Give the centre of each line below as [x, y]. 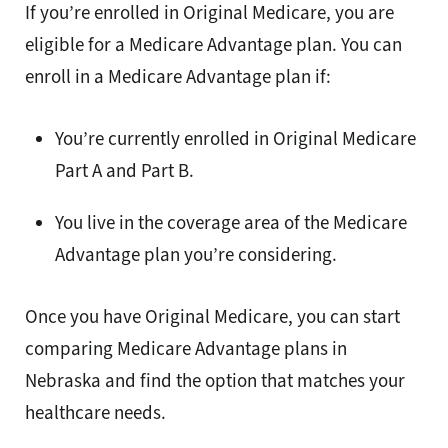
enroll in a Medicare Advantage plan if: [178, 77]
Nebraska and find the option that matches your [215, 381]
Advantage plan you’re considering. [196, 255]
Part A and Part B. [124, 171]
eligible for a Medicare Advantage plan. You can [213, 45]
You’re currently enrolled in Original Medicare [235, 139]
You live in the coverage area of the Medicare [231, 223]
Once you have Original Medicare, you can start [212, 317]
